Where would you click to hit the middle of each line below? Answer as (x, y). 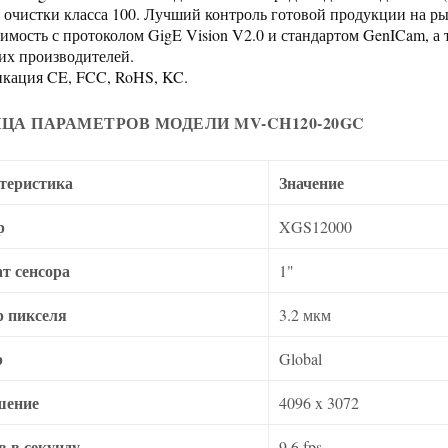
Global (301, 358)
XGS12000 (316, 226)
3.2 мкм (305, 314)
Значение (312, 182)
